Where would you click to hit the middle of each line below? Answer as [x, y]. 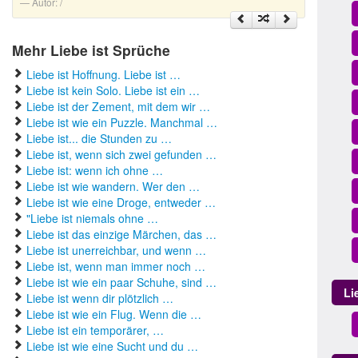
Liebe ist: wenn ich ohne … [95, 170]
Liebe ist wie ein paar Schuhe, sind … [121, 282]
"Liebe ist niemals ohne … [92, 218]
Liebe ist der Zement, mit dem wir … [118, 106]
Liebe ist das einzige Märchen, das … [121, 234]
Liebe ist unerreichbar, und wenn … [116, 250]
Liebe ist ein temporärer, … [95, 330]
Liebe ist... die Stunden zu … [99, 138]
